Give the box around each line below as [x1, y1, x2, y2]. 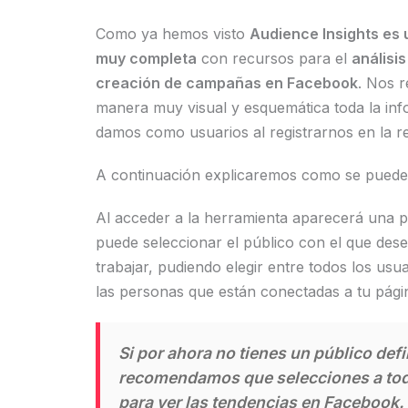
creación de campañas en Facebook [95, 74, 358, 92]
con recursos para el [196, 49, 352, 67]
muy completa [95, 49, 197, 67]
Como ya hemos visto [95, 25, 250, 43]
